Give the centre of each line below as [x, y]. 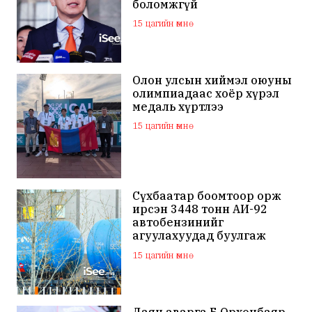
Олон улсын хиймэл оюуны [212, 80]
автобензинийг [178, 223]
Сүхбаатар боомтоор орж [207, 196]
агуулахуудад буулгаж [200, 236]
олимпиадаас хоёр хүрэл [206, 93]
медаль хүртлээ [178, 106]
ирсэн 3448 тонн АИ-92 [200, 209]
